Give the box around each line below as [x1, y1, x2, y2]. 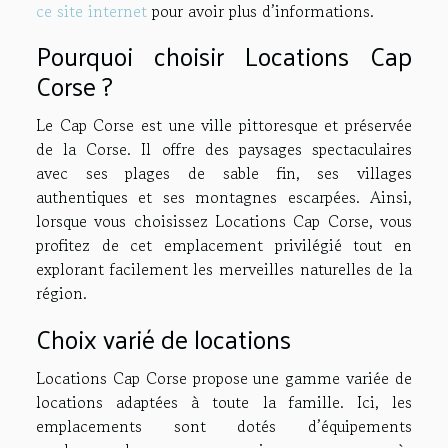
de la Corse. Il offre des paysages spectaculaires [36, 137, 412, 162]
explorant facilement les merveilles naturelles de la [36, 257, 412, 282]
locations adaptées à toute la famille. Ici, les [36, 390, 412, 415]
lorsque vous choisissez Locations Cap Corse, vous [36, 209, 412, 234]
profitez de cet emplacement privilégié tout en [36, 233, 412, 258]
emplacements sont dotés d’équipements [36, 414, 412, 439]
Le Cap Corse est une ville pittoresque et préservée [36, 113, 412, 138]
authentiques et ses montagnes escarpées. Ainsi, [36, 185, 412, 210]
